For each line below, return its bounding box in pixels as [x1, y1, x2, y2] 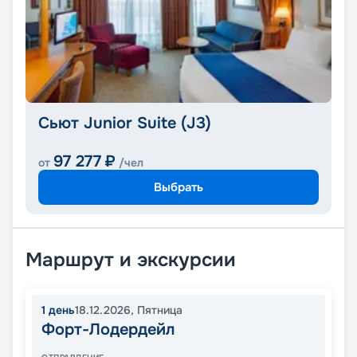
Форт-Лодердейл [41, 320, 175, 340]
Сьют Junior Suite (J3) [38, 113, 211, 134]
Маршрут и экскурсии [25, 248, 236, 273]
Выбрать [154, 178, 203, 195]
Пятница [137, 303, 182, 318]
